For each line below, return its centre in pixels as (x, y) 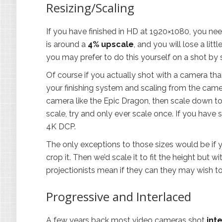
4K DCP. (61, 127)
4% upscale (111, 44)
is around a (67, 44)
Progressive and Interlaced (119, 196)
